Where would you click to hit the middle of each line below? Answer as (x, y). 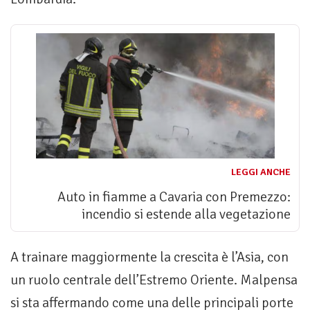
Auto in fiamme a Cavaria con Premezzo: (174, 197)
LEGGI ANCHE (261, 172)
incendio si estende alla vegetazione (186, 215)
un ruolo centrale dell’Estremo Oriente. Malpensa (154, 280)
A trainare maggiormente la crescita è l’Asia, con (149, 257)
